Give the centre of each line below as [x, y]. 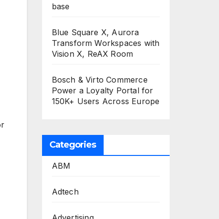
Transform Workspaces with [106, 43]
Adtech [65, 192]
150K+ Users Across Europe [106, 101]
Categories [73, 145]
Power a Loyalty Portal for [102, 90]
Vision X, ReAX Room [92, 54]
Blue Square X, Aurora [95, 32]
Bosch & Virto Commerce [99, 80]
